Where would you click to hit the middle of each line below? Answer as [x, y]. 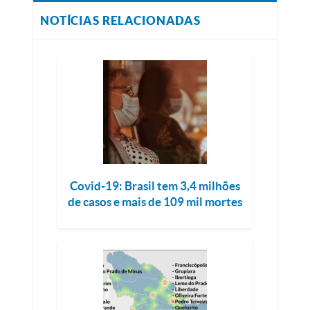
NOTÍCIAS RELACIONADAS [120, 20]
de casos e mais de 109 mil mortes [155, 202]
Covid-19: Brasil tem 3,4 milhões [155, 186]
